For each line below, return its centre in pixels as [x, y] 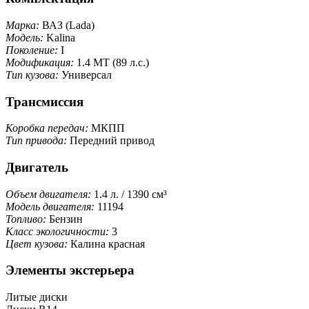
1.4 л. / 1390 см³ [130, 194]
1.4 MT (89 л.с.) [113, 62]
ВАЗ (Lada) [68, 25]
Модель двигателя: [51, 206]
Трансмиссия [44, 101]
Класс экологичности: [59, 231]
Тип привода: [38, 141]
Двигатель [37, 167]
